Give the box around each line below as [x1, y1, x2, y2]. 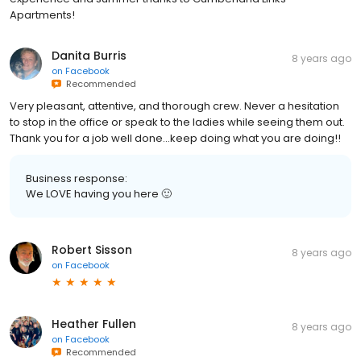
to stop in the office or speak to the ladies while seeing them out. [10, 114, 345, 131]
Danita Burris [52, 48, 127, 64]
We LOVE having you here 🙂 [26, 186, 172, 202]
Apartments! [10, 7, 75, 23]
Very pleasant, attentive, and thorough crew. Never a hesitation [10, 98, 339, 114]
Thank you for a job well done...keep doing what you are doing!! [10, 131, 341, 147]
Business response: [26, 171, 127, 187]
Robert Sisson [52, 242, 132, 259]
